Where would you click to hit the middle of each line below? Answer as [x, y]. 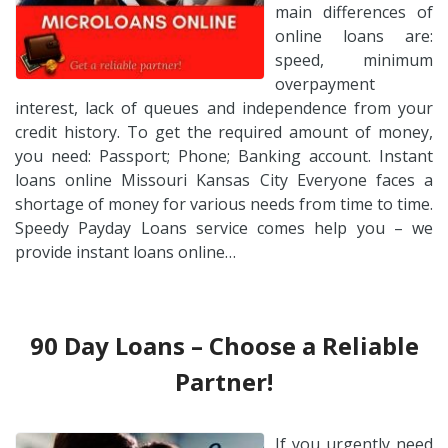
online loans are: [354, 35]
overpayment [325, 83]
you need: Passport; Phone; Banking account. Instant [224, 155]
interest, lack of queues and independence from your [224, 107]
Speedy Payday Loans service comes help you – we [224, 227]
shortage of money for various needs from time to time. [224, 203]
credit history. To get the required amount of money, [224, 131]
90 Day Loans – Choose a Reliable [224, 345]
